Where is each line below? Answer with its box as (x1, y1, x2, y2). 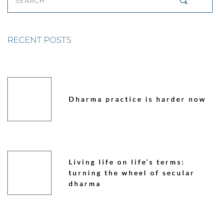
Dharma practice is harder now (68, 95, 206, 104)
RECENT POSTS (7, 35, 71, 45)
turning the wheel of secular (68, 168, 195, 177)
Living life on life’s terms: (68, 158, 185, 166)
